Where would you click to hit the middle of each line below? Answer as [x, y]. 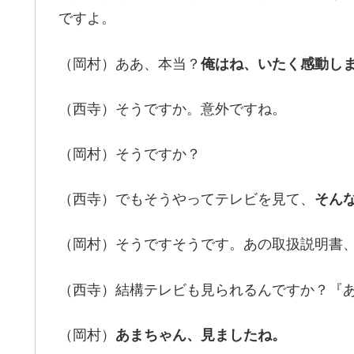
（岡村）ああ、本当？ [130, 64]
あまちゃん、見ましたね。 [201, 335]
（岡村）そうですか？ [130, 154]
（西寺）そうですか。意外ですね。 [172, 109]
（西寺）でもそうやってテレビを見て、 [186, 200]
